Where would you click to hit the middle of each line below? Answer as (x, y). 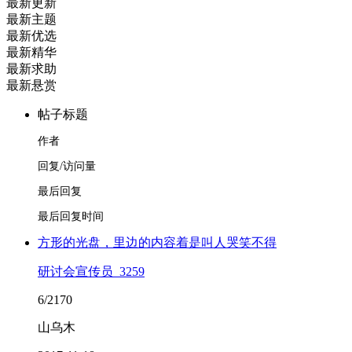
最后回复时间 (71, 216)
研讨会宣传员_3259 (91, 271)
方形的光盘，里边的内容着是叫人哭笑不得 (157, 242)
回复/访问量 (67, 166)
